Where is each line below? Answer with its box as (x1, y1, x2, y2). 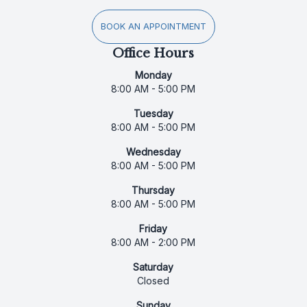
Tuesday (133, 108, 173, 120)
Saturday (133, 261, 174, 273)
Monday (134, 69, 172, 82)
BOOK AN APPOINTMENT (100, 21, 206, 32)
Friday (139, 223, 168, 235)
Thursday (132, 184, 175, 197)
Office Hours (112, 46, 195, 62)
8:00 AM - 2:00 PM (111, 236, 196, 249)
